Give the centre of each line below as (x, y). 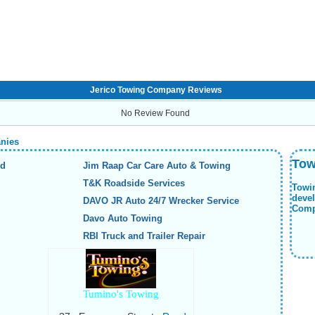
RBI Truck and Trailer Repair (144, 236)
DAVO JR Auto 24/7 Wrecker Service (161, 201)
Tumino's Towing (121, 294)
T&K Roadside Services (134, 183)
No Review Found (156, 113)
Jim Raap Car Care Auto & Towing (156, 166)
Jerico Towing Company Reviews (156, 90)
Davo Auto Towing (122, 218)
